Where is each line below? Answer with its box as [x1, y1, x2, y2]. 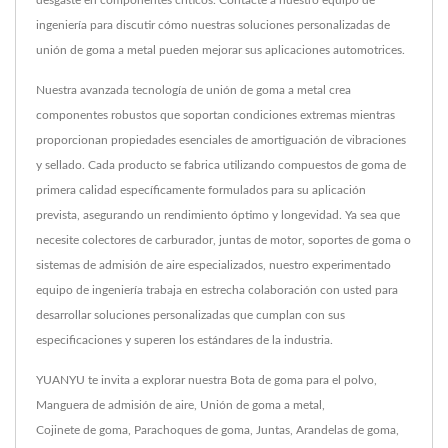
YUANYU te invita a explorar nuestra [36, 374, 230, 387]
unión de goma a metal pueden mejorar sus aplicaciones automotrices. [36, 44, 405, 57]
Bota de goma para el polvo [230, 374, 374, 387]
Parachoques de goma [134, 424, 250, 437]
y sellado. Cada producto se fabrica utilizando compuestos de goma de [36, 159, 406, 172]
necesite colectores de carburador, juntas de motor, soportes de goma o [36, 234, 411, 247]
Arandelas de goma [296, 424, 396, 437]
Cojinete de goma [36, 424, 128, 437]
